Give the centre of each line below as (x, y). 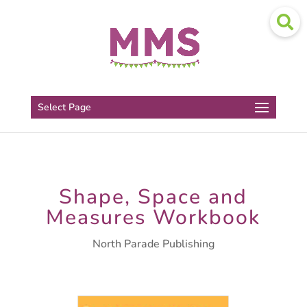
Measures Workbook (153, 218)
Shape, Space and (153, 197)
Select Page (64, 107)
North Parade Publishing (153, 244)
